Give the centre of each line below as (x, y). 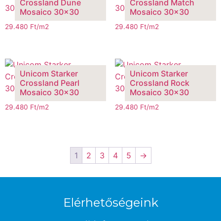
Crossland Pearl (50, 83)
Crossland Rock (159, 83)
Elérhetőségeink (110, 203)
